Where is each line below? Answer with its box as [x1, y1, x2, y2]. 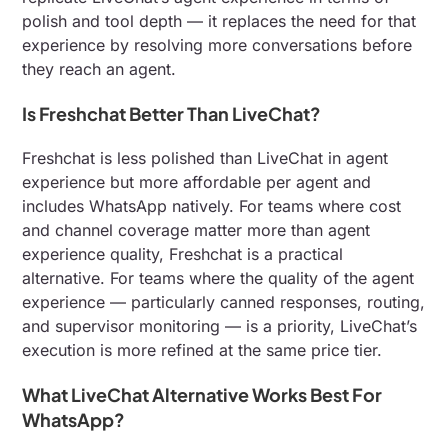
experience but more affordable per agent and [22, 172, 372, 193]
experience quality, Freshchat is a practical [22, 244, 344, 265]
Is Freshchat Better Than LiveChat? [22, 102, 322, 126]
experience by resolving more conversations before [22, 35, 413, 56]
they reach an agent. [22, 59, 177, 80]
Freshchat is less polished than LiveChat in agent [22, 148, 389, 169]
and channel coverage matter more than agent [22, 220, 371, 241]
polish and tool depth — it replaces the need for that [22, 11, 417, 32]
